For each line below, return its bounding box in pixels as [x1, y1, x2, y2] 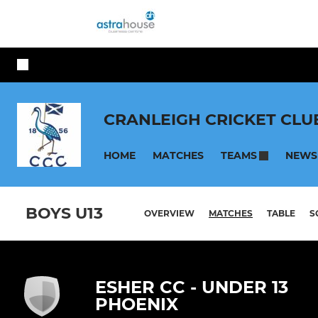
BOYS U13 [26, 204, 103, 224]
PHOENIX [95, 294, 178, 315]
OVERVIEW [144, 208, 194, 219]
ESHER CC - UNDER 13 [95, 277, 288, 298]
